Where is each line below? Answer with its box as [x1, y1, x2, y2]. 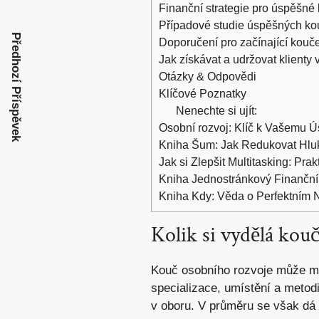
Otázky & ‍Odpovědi [159, 69, 256, 83]
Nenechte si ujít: [176, 103, 258, 117]
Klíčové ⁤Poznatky [159, 86, 246, 100]
